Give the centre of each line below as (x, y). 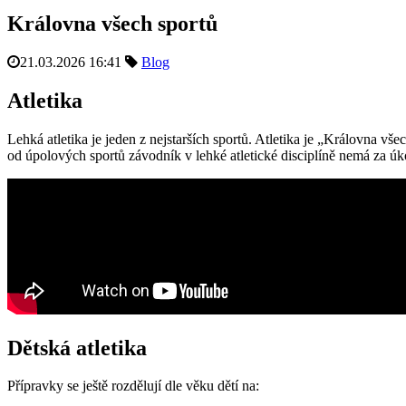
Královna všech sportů (112, 23)
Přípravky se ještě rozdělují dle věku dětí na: (133, 386)
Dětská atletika (77, 348)
